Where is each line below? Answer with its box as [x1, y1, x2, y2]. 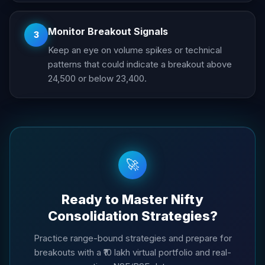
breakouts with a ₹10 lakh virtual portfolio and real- [34, 246, 231, 258]
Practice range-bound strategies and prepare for [33, 232, 232, 244]
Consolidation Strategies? [47, 208, 218, 224]
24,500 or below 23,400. [48, 72, 147, 84]
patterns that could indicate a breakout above [48, 58, 232, 70]
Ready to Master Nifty [62, 191, 203, 207]
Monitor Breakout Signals [48, 25, 168, 37]
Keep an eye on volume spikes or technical [48, 44, 222, 56]
